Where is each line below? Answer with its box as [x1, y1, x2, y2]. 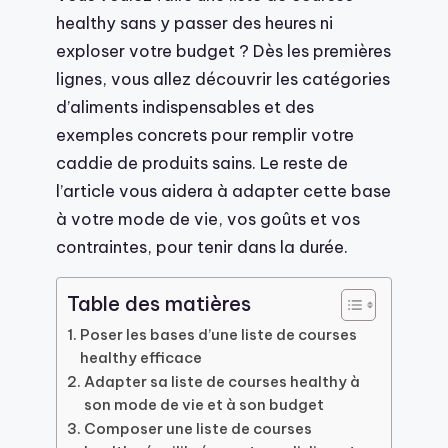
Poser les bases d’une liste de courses [79, 325, 357, 345]
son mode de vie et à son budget [83, 395, 324, 415]
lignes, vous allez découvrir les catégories [56, 67, 390, 89]
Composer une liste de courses [83, 419, 312, 439]
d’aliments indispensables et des [56, 95, 314, 117]
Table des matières [67, 291, 251, 317]
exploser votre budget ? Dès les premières [56, 39, 391, 61]
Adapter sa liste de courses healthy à [83, 372, 360, 392]
